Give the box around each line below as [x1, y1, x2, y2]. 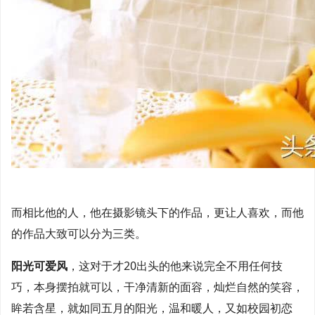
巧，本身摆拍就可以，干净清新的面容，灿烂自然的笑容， [11, 279, 304, 295]
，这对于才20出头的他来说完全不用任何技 [67, 258, 283, 274]
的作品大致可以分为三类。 [11, 226, 146, 241]
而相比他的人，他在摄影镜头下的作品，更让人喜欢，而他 [11, 205, 304, 220]
